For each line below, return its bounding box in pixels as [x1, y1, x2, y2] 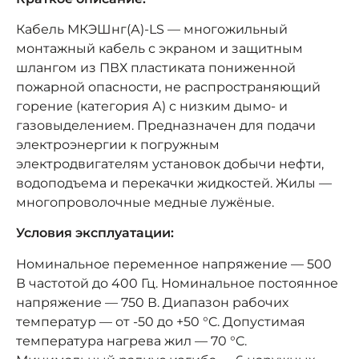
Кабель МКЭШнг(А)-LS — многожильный [16, 21, 288, 37]
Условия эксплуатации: [16, 225, 174, 241]
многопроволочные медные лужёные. [16, 194, 274, 210]
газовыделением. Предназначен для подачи [16, 117, 316, 133]
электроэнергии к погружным [16, 136, 220, 152]
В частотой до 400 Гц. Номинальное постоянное [16, 275, 338, 291]
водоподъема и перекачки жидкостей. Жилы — [16, 175, 332, 191]
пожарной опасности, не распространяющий [16, 79, 321, 95]
